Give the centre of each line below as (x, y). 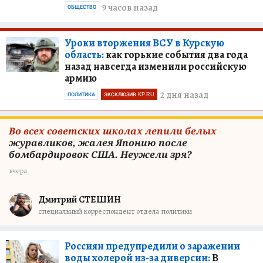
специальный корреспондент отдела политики (115, 211)
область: (84, 54)
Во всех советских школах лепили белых (113, 131)
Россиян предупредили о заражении (152, 246)
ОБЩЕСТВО (82, 7)
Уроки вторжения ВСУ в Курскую (144, 43)
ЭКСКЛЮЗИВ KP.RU (129, 94)
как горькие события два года (176, 54)
